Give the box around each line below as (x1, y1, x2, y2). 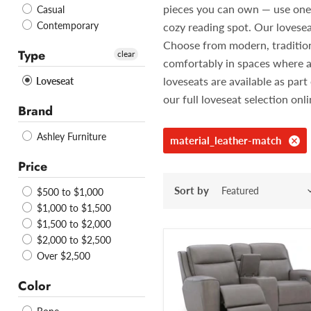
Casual (34, 3, 65, 16)
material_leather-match (170, 134, 281, 147)
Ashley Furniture (34, 131, 106, 143)
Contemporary (34, 19, 99, 32)
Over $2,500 (34, 250, 90, 262)
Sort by (174, 184, 209, 197)
